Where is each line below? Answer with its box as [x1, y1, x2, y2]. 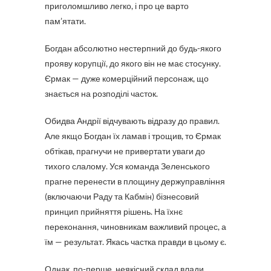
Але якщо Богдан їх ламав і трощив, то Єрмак [45, 131, 221, 141]
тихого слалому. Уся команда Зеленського [45, 161, 210, 171]
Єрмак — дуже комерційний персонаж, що [45, 73, 209, 83]
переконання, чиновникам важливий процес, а [45, 221, 226, 232]
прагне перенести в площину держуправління [45, 176, 225, 186]
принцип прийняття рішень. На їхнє [45, 206, 183, 217]
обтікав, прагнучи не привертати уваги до [45, 146, 205, 156]
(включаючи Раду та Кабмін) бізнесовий [45, 191, 199, 201]
